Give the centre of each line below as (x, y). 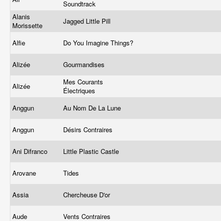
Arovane (25, 173)
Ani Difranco (31, 151)
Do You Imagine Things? (99, 43)
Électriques (80, 91)
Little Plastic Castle (92, 151)
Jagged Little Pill (88, 21)
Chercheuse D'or (88, 195)
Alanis (21, 17)
